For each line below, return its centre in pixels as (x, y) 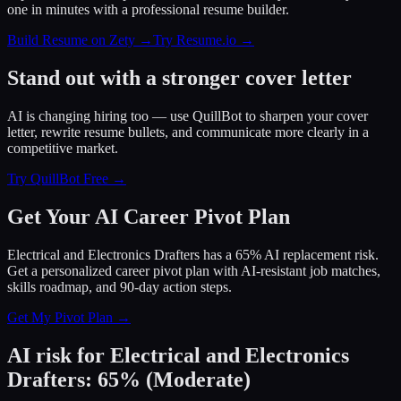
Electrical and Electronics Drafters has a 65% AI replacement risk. (193, 254)
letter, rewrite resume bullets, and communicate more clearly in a (188, 132)
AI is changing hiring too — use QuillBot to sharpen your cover (188, 115)
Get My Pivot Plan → (69, 317)
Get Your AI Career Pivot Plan (149, 216)
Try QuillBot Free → (67, 178)
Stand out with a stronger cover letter (179, 77)
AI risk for (59, 355)
